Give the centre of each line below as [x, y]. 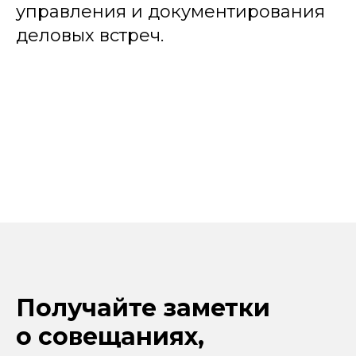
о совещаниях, [110, 337]
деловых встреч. [90, 35]
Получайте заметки [143, 308]
